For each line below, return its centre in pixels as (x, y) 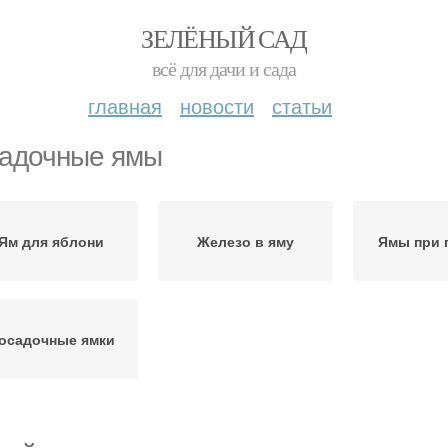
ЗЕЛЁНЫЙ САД (224, 38)
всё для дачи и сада (224, 68)
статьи (302, 105)
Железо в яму (245, 241)
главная (125, 105)
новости (217, 105)
